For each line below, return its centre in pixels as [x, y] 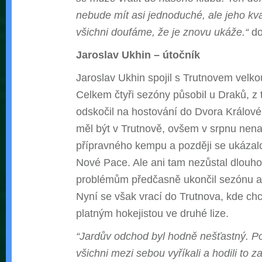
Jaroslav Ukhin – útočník [138, 55]
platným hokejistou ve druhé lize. [152, 213]
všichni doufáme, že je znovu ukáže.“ [162, 32]
